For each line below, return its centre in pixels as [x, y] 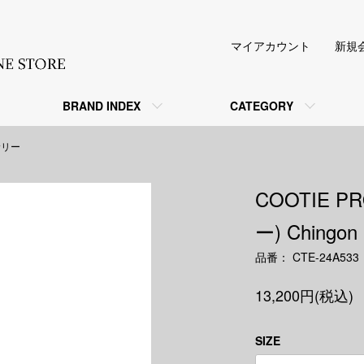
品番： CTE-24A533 [307, 257]
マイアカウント [271, 45]
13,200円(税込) [304, 295]
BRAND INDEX [102, 106]
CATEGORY [262, 106]
